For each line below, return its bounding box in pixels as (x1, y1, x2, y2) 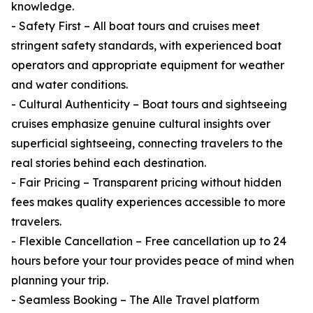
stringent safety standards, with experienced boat (11, 38, 282, 53)
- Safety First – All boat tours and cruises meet (11, 19, 260, 34)
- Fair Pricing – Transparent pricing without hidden (11, 175, 282, 190)
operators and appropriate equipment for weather (11, 58, 284, 73)
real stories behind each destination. (11, 156, 206, 170)
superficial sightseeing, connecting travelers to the (11, 136, 283, 151)
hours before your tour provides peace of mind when (11, 254, 294, 268)
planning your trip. (11, 273, 108, 288)
